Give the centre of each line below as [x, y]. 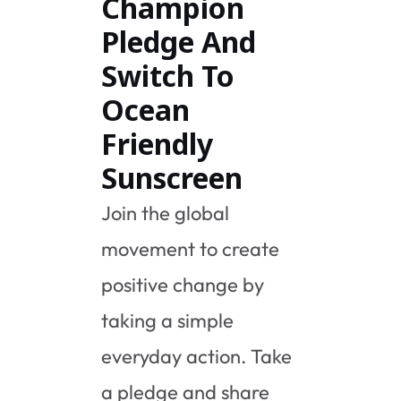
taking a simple [168, 320]
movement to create [191, 248]
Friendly [158, 143]
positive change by [183, 284]
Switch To [168, 75]
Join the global [166, 213]
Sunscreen [172, 177]
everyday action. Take [197, 356]
